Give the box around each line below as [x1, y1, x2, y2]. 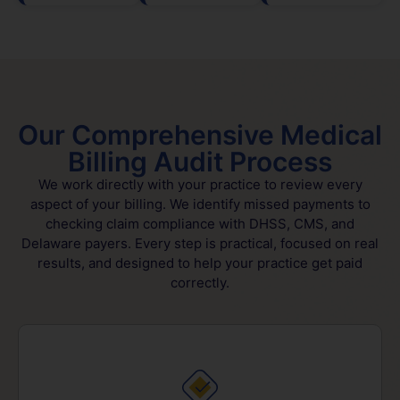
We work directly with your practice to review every [37, 176, 362, 194]
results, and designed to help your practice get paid [37, 254, 362, 272]
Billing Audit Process [68, 146, 332, 179]
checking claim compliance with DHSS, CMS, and [46, 215, 354, 233]
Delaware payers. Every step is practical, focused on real [21, 235, 379, 253]
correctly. [171, 274, 229, 292]
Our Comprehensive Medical [18, 119, 382, 152]
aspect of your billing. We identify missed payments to [29, 196, 371, 213]
